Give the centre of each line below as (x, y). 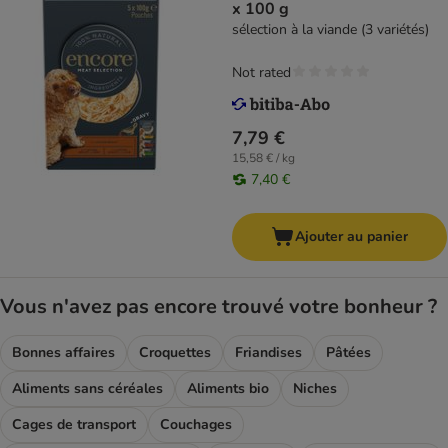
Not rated (261, 73)
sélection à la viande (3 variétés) (330, 30)
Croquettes (175, 353)
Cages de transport (74, 425)
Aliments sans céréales (87, 389)
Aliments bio (228, 389)
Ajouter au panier (351, 237)
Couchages (196, 425)
